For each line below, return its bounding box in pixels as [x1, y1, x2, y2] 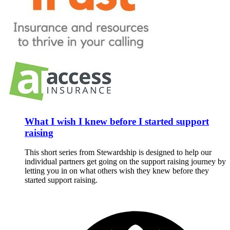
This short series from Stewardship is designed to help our [25, 148, 212, 157]
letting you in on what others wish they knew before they [25, 166, 209, 176]
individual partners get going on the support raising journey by [25, 157, 226, 166]
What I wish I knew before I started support [25, 116, 209, 127]
